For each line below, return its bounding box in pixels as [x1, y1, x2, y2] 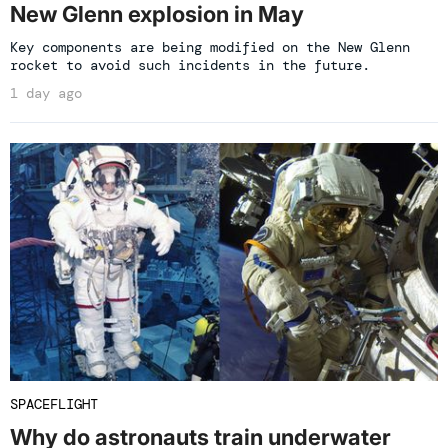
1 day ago [10, 84, 82, 103]
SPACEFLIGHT [10, 395, 98, 414]
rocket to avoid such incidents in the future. [10, 56, 370, 75]
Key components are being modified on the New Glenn [10, 38, 410, 57]
